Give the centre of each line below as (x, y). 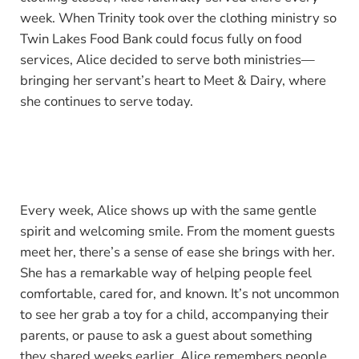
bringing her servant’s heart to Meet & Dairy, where (173, 80)
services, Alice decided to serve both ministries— (167, 59)
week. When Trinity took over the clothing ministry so (178, 18)
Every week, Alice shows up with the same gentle (168, 210)
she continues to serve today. (106, 101)
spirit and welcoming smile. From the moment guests (177, 231)
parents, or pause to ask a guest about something (166, 335)
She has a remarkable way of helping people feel (165, 272)
